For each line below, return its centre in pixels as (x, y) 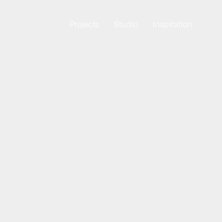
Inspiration (172, 24)
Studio (126, 24)
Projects (84, 24)
